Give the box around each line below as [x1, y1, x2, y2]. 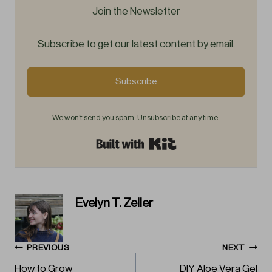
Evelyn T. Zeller [75, 196, 153, 209]
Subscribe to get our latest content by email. [37, 39, 235, 50]
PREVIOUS [27, 243, 69, 252]
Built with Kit [176, 136, 229, 147]
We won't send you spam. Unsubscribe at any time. [52, 114, 220, 122]
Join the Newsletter [92, 6, 180, 17]
